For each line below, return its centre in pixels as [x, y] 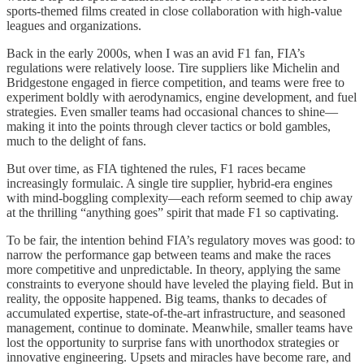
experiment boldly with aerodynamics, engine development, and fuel [182, 97]
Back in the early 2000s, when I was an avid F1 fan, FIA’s [156, 54]
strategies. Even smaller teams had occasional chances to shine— [172, 112]
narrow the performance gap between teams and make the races [169, 255]
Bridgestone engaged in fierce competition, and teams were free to [175, 83]
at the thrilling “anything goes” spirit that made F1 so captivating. [173, 213]
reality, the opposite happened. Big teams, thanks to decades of [167, 299]
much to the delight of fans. [76, 141]
